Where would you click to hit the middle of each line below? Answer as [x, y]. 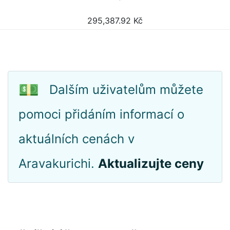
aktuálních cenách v [76, 139]
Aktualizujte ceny [151, 164]
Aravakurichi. [58, 164]
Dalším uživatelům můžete [126, 90]
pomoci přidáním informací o [101, 114]
